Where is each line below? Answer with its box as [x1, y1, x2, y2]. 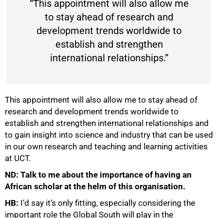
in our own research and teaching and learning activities [5, 142, 208, 152]
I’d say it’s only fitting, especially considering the [18, 198, 195, 208]
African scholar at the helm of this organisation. [5, 182, 185, 192]
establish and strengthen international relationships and [5, 118, 209, 128]
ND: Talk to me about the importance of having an [5, 170, 192, 180]
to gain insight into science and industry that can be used [5, 130, 213, 140]
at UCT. [5, 153, 31, 163]
